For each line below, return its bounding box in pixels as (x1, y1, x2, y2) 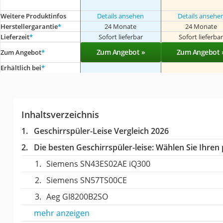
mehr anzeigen (33, 208, 90, 219)
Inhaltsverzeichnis (21, 109, 99, 120)
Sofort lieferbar (98, 32, 143, 41)
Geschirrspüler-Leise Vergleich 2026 (33, 125, 169, 136)
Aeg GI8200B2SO (46, 191, 108, 202)
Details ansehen (97, 11, 144, 20)
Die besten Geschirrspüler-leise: (33, 142, 154, 153)
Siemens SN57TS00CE (46, 175, 127, 186)
